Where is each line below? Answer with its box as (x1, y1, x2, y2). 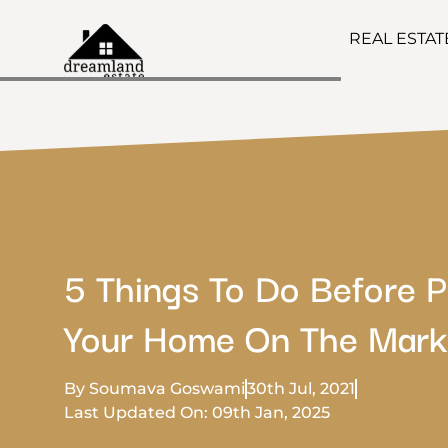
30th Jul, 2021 (247, 379, 355, 398)
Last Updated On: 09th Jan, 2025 (64, 403, 330, 422)
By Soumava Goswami (64, 379, 245, 398)
